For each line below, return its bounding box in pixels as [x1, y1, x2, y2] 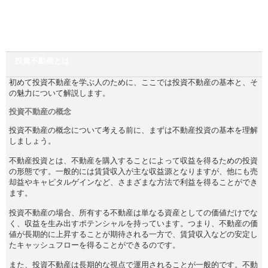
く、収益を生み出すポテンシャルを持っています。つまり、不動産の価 [9, 218, 258, 228]
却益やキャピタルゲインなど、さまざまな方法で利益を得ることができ [9, 177, 258, 187]
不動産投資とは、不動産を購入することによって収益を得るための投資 [9, 156, 258, 165]
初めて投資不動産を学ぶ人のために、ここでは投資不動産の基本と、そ [9, 77, 258, 87]
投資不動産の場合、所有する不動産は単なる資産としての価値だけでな [9, 208, 258, 217]
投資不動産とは [15, 56, 69, 65]
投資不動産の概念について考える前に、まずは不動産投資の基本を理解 [9, 125, 258, 135]
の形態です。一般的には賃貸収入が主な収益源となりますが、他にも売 [9, 166, 258, 176]
